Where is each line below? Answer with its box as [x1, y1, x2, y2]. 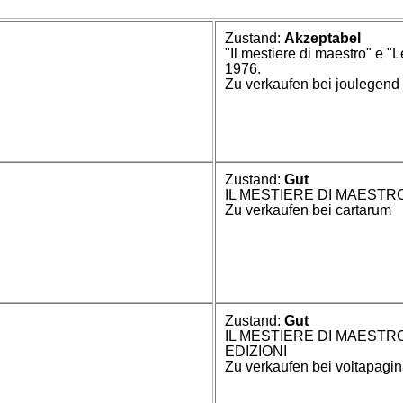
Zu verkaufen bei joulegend [225, 76, 400, 92]
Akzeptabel [284, 31, 362, 46]
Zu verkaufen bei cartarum [225, 201, 392, 218]
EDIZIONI [225, 343, 288, 359]
